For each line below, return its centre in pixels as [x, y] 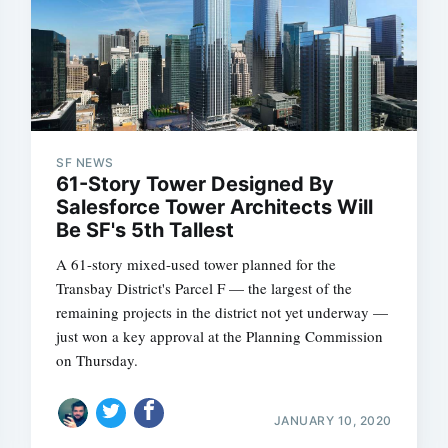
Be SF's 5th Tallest [145, 230]
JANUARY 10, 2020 [332, 420]
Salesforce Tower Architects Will [215, 207]
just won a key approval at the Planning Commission [220, 336]
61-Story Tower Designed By [195, 184]
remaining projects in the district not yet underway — [222, 312]
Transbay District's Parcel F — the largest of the [204, 288]
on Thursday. [97, 360]
